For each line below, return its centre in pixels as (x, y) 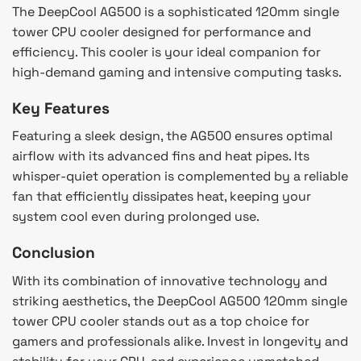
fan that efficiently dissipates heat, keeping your (162, 197)
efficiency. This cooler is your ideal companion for (166, 52)
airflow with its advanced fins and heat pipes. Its (161, 156)
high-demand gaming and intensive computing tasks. (177, 72)
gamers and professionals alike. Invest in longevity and (180, 341)
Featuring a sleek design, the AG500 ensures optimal (172, 136)
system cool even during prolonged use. (136, 217)
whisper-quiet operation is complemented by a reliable (180, 176)
